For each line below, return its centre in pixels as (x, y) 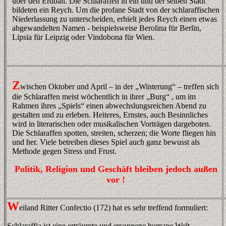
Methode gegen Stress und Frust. (64, 151)
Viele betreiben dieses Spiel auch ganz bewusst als (119, 142)
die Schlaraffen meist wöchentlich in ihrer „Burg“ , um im (104, 97)
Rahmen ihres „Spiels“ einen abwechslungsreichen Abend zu (109, 106)
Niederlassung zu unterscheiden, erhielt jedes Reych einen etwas (115, 19)
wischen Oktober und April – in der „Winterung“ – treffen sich (120, 87)
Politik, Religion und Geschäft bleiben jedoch (104, 169)
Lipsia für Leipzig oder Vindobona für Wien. (83, 37)
